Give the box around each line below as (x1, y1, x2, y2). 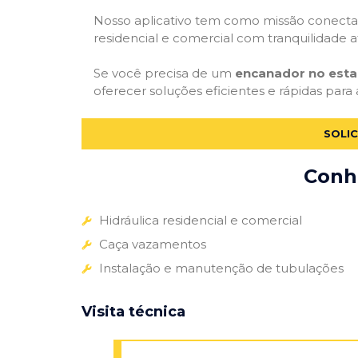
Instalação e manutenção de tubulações (99, 260, 344, 276)
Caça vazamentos (99, 236, 206, 252)
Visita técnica (82, 302, 185, 320)
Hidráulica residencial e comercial (99, 212, 302, 228)
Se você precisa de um (93, 66, 235, 82)
